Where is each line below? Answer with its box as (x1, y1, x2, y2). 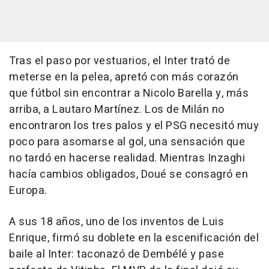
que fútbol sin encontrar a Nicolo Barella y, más (9, 85, 249, 102)
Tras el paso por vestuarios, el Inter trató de (9, 53, 230, 70)
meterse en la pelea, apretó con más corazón (9, 69, 239, 86)
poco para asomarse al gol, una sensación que (9, 134, 245, 151)
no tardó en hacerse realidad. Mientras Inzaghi (9, 150, 245, 167)
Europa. (9, 183, 47, 199)
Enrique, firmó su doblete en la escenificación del (9, 230, 259, 247)
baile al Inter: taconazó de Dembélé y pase (9, 246, 224, 263)
